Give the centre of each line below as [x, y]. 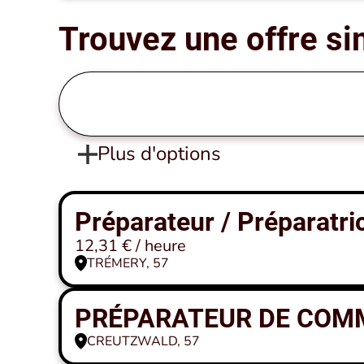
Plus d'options [159, 154]
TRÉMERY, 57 [128, 263]
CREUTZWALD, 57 [143, 341]
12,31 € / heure [130, 246]
